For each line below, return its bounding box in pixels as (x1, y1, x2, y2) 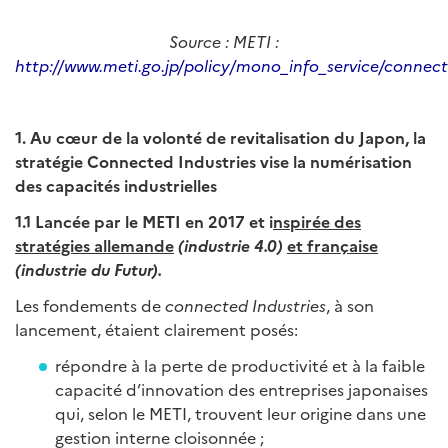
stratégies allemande (15, 234, 174, 257)
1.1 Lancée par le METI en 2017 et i (15, 210, 273, 233)
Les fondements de (15, 294, 165, 317)
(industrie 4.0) (174, 234, 287, 257)
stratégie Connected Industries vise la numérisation (15, 150, 412, 173)
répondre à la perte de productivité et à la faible (55, 354, 425, 377)
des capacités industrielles (15, 174, 217, 197)
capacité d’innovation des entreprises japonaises (55, 378, 428, 401)
